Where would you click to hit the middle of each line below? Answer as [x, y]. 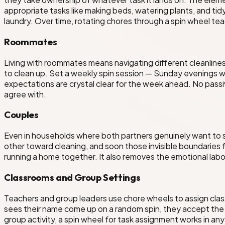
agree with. [25, 94]
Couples [21, 115]
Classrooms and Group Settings [72, 177]
